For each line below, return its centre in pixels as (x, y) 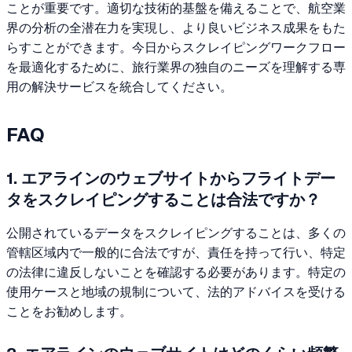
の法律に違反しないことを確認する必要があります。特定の (176, 272)
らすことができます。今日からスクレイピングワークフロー (176, 48)
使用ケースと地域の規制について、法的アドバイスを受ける (176, 291)
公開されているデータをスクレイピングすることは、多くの (176, 233)
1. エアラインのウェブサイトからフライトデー (171, 178)
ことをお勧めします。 (69, 311)
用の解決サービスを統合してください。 (119, 87)
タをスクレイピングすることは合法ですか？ (163, 199)
